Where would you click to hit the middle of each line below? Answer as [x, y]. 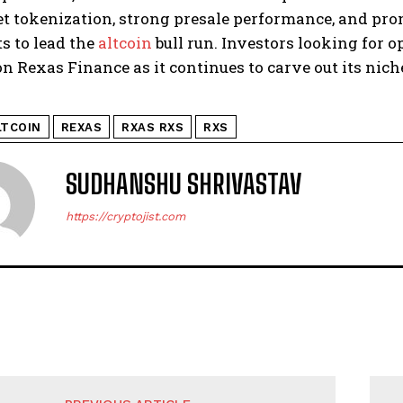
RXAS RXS [152, 128]
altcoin [125, 43]
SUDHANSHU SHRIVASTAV [184, 184]
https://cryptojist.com [125, 217]
